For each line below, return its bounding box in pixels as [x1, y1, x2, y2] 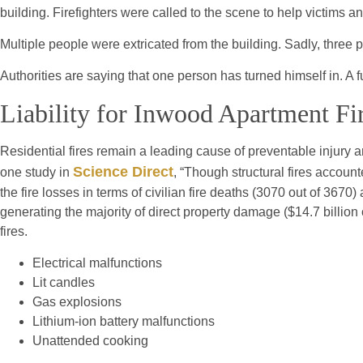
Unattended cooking [32, 334, 148, 348]
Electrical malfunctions [32, 256, 162, 271]
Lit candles [32, 275, 95, 290]
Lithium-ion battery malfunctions [32, 314, 215, 329]
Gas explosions [32, 295, 122, 310]
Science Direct [73, 164, 173, 181]
